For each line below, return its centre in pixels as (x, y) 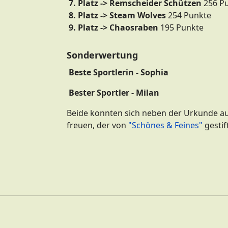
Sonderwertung (102, 55)
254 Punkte (189, 15)
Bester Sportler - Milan (113, 93)
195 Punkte (181, 27)
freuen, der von (97, 125)
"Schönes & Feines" (165, 125)
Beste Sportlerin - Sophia (118, 72)
